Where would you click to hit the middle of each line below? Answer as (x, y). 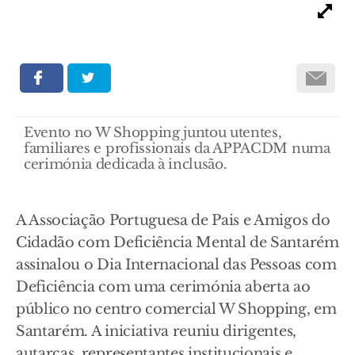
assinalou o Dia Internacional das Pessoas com (176, 265)
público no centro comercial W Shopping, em (176, 309)
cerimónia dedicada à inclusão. (126, 164)
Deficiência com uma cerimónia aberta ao (163, 287)
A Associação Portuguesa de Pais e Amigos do (173, 220)
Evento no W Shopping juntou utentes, (153, 133)
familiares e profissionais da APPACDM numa (177, 149)
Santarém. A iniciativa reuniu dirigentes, (156, 331)
